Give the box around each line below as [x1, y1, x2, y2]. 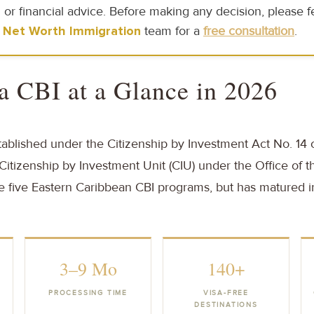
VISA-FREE [203, 288, 250, 297]
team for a [141, 22, 203, 39]
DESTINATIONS [194, 300, 258, 309]
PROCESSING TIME [48, 288, 128, 297]
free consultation [203, 22, 294, 39]
